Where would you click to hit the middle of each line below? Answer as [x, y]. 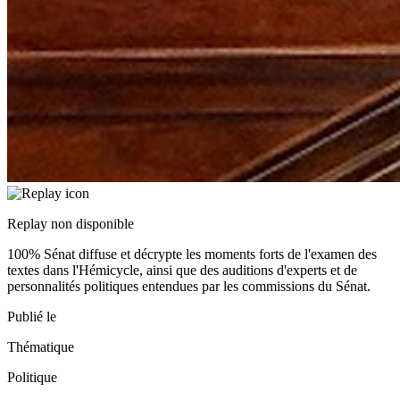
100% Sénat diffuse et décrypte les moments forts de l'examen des [192, 254]
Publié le [32, 317]
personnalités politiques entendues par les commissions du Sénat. [189, 287]
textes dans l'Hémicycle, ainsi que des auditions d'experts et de [182, 271]
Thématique [41, 347]
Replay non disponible [71, 224]
